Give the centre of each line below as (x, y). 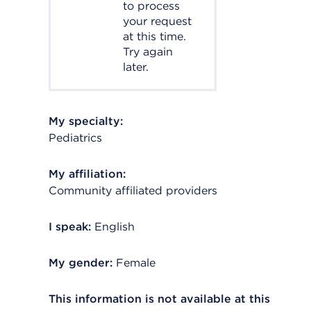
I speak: (70, 227)
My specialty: (86, 121)
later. (136, 67)
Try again (148, 52)
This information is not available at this (159, 299)
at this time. (154, 36)
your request (157, 21)
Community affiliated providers (133, 191)
